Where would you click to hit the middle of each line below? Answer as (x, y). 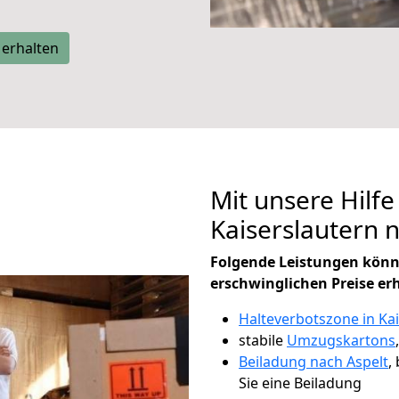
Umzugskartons (341, 340)
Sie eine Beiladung (300, 383)
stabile (263, 340)
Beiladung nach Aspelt (313, 362)
